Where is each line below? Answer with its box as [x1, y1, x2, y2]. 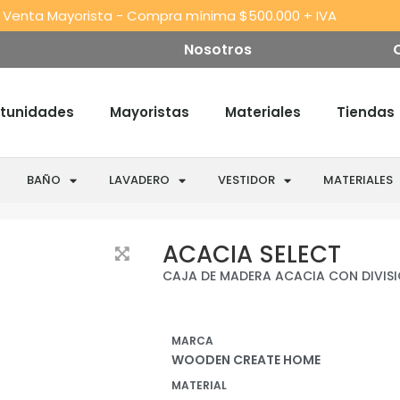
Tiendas [336, 103, 395, 121]
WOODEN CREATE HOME [171, 351, 321, 370]
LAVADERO [108, 171, 170, 188]
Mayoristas [109, 103, 189, 121]
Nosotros [184, 38, 252, 60]
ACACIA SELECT [162, 238, 341, 271]
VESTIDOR [217, 171, 275, 188]
